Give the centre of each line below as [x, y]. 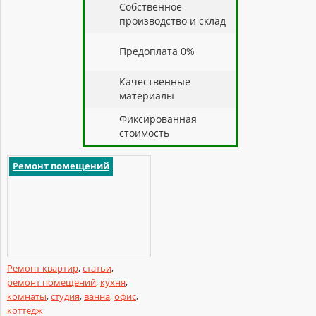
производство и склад [172, 20]
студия [65, 296]
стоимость [144, 133]
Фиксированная [158, 119]
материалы [147, 95]
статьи [97, 268]
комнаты [27, 296]
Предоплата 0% [157, 51]
